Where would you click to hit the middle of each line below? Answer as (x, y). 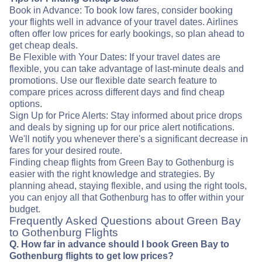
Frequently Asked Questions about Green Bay (125, 221)
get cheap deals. (44, 46)
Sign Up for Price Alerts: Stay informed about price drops (126, 116)
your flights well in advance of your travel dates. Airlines (124, 22)
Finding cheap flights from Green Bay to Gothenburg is (122, 163)
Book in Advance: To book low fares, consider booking (121, 11)
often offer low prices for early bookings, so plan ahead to (127, 34)
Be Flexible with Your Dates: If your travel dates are (115, 57)
